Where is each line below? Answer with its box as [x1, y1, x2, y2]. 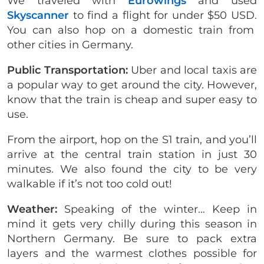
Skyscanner [7, 8, 69, 22]
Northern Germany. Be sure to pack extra [7, 232, 257, 245]
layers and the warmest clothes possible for [7, 246, 257, 260]
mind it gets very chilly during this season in [7, 217, 257, 230]
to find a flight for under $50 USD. [69, 8, 257, 22]
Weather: [7, 202, 57, 216]
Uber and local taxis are [127, 63, 257, 77]
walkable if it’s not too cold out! [7, 177, 172, 190]
